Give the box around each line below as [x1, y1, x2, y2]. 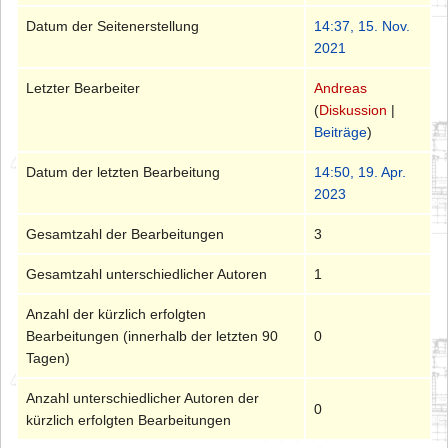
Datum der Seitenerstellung [26, 18, 200, 35]
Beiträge [314, 124, 368, 141]
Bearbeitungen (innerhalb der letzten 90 [26, 328, 279, 345]
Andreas [314, 80, 368, 97]
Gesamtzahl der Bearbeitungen [26, 226, 225, 243]
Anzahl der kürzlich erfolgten [26, 306, 207, 323]
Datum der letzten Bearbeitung [26, 164, 221, 181]
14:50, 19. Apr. [314, 164, 407, 181]
